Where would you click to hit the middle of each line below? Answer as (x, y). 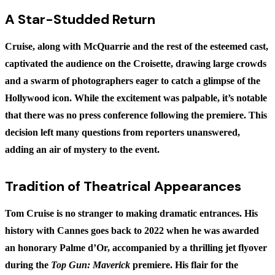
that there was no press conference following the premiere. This (136, 115)
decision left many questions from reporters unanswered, (122, 133)
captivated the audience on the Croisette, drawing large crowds (136, 64)
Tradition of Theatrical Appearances (123, 187)
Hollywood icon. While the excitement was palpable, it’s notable (136, 98)
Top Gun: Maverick (91, 265)
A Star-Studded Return (80, 20)
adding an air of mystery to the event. (82, 150)
